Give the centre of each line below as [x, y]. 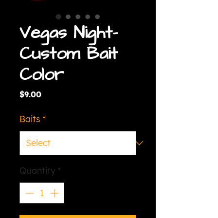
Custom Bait [69, 54]
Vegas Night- [69, 33]
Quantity [37, 171]
